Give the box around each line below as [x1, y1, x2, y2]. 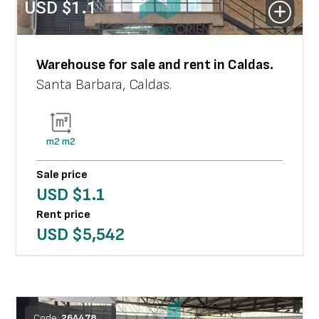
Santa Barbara [36, 76, 123, 93]
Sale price [36, 168, 88, 182]
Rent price [36, 208, 91, 221]
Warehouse [36, 56, 106, 73]
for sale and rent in [105, 56, 229, 73]
